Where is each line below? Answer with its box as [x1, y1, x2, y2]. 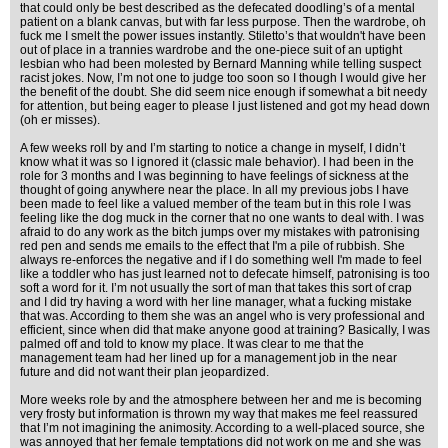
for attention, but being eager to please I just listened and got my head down [20, 99, 430, 113]
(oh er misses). [20, 113, 100, 127]
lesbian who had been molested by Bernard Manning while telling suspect [20, 57, 421, 71]
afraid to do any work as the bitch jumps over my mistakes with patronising [20, 225, 420, 239]
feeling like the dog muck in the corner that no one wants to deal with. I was [20, 211, 424, 225]
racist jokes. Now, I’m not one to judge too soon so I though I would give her [20, 71, 426, 85]
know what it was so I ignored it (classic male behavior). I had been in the [20, 155, 414, 169]
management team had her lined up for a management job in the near [20, 351, 397, 365]
